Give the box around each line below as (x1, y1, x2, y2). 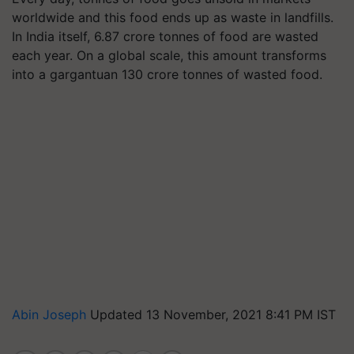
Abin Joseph (12, 307, 90, 322)
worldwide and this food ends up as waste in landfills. (12, 9, 333, 25)
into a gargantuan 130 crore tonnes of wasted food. (12, 66, 322, 82)
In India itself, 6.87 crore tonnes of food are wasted (12, 28, 318, 44)
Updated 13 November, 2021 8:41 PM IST (90, 307, 336, 322)
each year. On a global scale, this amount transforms (12, 47, 326, 63)
